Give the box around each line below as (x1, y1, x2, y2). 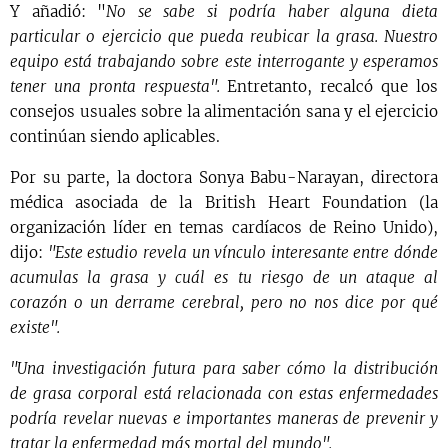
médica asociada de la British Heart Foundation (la (10, 193, 438, 213)
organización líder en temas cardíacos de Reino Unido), (10, 218, 438, 238)
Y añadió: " (10, 2, 107, 22)
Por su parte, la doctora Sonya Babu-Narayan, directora (10, 168, 438, 188)
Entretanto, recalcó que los (227, 77, 439, 97)
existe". (10, 318, 60, 338)
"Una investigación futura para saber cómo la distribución (10, 359, 438, 379)
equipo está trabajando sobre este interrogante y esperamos (10, 52, 438, 72)
